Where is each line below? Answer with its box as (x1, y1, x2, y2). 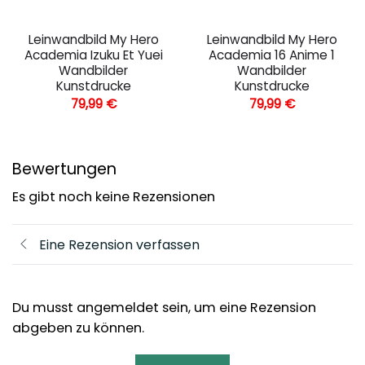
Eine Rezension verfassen (39, 235, 200, 254)
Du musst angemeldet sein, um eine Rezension (12, 298, 316, 318)
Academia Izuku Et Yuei (24, 46, 163, 64)
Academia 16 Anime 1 (209, 46, 335, 64)
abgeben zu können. (12, 319, 144, 338)
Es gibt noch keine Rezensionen (12, 187, 215, 207)
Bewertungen (12, 157, 117, 180)
